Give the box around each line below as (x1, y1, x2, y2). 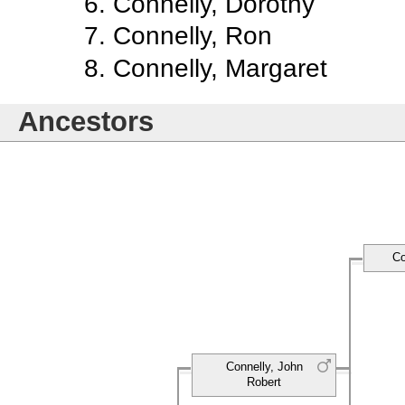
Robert (247, 375, 281, 390)
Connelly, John (225, 360, 303, 374)
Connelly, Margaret (113, 52, 328, 82)
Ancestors (18, 106, 154, 138)
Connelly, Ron (113, 21, 273, 51)
